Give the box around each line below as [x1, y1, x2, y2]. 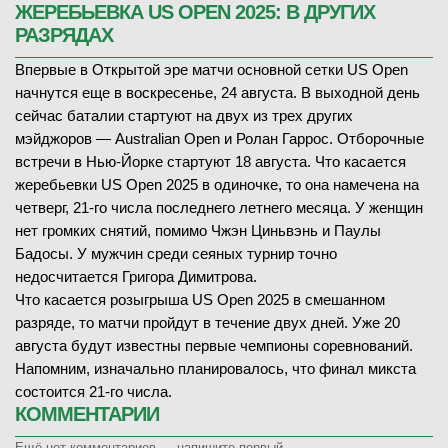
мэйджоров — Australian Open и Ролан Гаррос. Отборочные [15, 130, 424, 147]
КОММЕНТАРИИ [15, 403, 159, 425]
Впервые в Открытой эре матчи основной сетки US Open [15, 61, 408, 78]
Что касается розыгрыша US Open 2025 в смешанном [15, 291, 385, 308]
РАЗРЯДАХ [15, 24, 113, 46]
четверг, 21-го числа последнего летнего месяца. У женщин [15, 199, 423, 216]
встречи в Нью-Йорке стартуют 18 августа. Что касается [15, 153, 406, 170]
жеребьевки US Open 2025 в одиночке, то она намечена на [15, 176, 419, 193]
